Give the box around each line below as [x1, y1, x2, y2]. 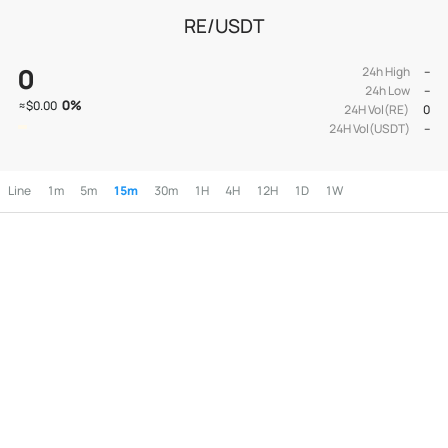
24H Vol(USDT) [328, 120, 410, 138]
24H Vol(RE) [343, 101, 409, 119]
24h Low [364, 82, 410, 100]
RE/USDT [184, 12, 264, 39]
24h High [361, 63, 410, 81]
